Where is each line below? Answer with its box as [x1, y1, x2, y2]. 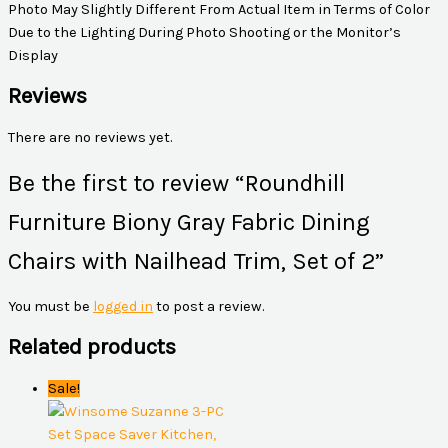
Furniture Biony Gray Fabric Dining [8, 207, 370, 236]
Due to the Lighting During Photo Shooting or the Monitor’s [8, 23, 401, 41]
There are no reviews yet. [8, 128, 172, 146]
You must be [8, 297, 93, 315]
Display [8, 46, 58, 64]
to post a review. [153, 297, 264, 315]
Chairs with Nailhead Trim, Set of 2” [8, 246, 384, 275]
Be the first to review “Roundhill [8, 168, 345, 197]
